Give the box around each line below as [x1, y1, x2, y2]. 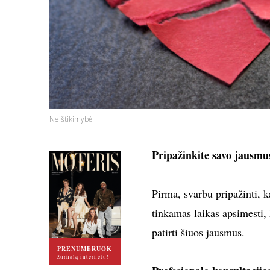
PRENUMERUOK [57, 244, 112, 253]
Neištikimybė [49, 114, 93, 125]
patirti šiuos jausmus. [151, 225, 245, 240]
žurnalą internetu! [57, 253, 109, 261]
